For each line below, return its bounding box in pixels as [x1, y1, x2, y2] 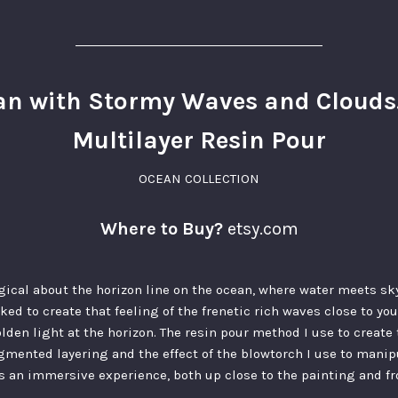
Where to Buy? [99, 219, 223, 240]
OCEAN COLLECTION [139, 171, 259, 187]
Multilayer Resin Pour [72, 125, 326, 155]
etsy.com [227, 219, 298, 240]
